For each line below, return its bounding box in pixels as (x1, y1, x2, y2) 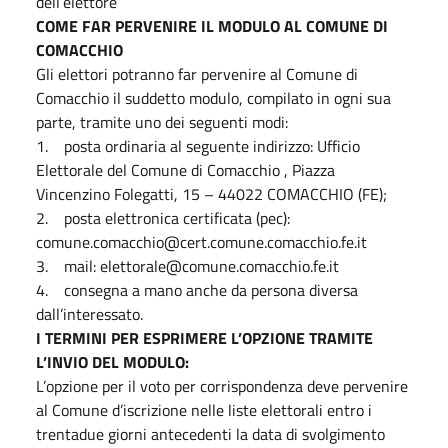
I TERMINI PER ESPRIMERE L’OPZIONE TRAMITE (36, 325, 373, 350)
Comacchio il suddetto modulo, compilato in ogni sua (36, 85, 391, 110)
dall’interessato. (36, 301, 147, 326)
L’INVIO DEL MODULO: (36, 349, 189, 374)
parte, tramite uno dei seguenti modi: (36, 109, 288, 134)
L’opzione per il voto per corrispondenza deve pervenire (36, 373, 408, 398)
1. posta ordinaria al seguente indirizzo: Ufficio (36, 133, 360, 158)
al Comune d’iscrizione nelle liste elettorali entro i (36, 397, 372, 422)
